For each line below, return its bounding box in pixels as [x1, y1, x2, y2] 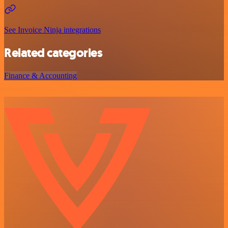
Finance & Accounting [4, 71, 77, 80]
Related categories [4, 45, 103, 61]
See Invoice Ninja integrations [4, 25, 101, 35]
